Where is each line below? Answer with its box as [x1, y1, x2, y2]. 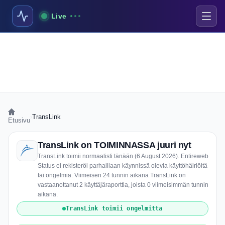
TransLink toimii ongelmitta [66, 205, 163, 212]
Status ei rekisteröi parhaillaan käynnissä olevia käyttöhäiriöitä [38, 162, 207, 169]
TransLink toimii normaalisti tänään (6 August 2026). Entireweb [38, 153, 208, 160]
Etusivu [8, 117, 30, 124]
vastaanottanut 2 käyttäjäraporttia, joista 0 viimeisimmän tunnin [38, 181, 208, 188]
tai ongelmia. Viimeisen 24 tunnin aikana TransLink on [38, 172, 186, 179]
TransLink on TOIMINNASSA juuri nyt [38, 140, 191, 150]
